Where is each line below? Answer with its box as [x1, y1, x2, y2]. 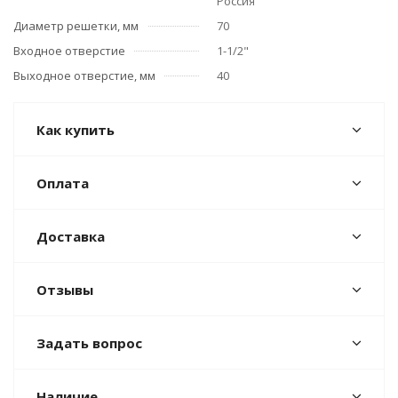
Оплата [36, 174, 89, 192]
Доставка [36, 227, 105, 245]
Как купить [36, 121, 115, 139]
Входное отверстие [13, 43, 125, 59]
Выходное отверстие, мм [13, 68, 155, 84]
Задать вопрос [36, 334, 142, 352]
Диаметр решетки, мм [13, 18, 139, 34]
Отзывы [36, 281, 93, 298]
